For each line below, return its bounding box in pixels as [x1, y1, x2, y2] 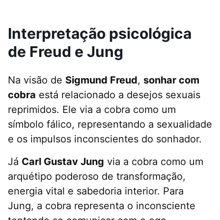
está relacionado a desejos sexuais [36, 89, 200, 101]
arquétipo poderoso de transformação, [8, 170, 186, 183]
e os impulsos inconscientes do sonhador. [8, 133, 202, 145]
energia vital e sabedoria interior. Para [8, 185, 184, 197]
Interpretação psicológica [8, 25, 192, 43]
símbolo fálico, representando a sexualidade [8, 118, 212, 131]
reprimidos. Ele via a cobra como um [8, 104, 176, 116]
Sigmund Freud [65, 74, 137, 86]
